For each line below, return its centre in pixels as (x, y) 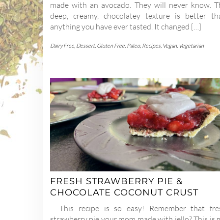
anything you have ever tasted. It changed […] (126, 27)
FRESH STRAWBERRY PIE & (116, 181)
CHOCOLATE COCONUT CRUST (124, 192)
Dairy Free (62, 46)
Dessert (85, 46)
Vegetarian (191, 46)
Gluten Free (111, 46)
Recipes (151, 46)
